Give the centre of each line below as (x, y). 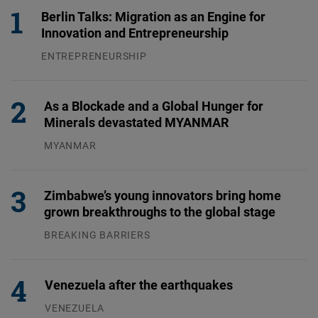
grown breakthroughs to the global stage (160, 212)
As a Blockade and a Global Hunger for (154, 106)
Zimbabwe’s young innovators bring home (163, 196)
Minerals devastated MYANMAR (136, 122)
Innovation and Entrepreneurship (135, 33)
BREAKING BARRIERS (97, 235)
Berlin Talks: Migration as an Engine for (153, 17)
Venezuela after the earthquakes (139, 285)
